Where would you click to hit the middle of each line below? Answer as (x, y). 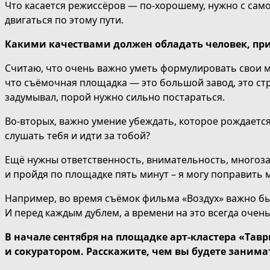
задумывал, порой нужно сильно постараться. (115, 97)
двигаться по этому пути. (64, 20)
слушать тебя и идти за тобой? (77, 136)
